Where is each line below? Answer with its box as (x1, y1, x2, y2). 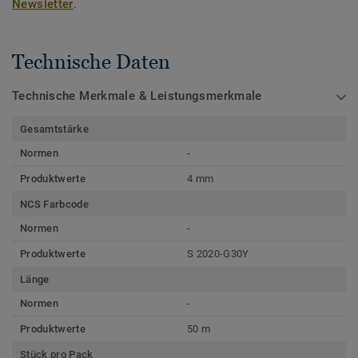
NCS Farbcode (20, 198, 89, 211)
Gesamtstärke (20, 123, 89, 136)
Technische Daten (12, 50, 170, 74)
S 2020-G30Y (187, 248, 249, 261)
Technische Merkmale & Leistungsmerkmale (12, 89, 262, 104)
